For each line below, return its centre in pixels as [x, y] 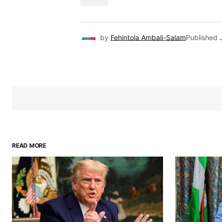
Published [202, 37]
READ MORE [29, 145]
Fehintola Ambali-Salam [148, 37]
